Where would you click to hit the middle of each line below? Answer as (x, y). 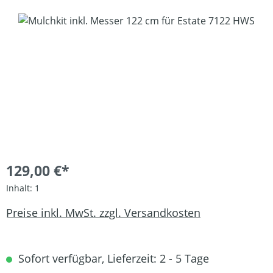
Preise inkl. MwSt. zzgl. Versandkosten (103, 212)
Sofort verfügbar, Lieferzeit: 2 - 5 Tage (112, 259)
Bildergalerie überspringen (67, 20)
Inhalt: (20, 188)
